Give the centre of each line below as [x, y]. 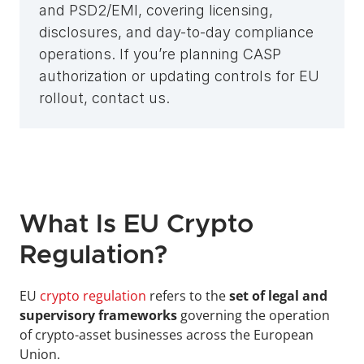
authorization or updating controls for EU [179, 76]
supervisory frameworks [98, 315]
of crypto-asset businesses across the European [167, 335]
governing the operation [253, 315]
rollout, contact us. [104, 98]
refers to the [186, 296]
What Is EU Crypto [136, 225]
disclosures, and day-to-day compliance [176, 32]
